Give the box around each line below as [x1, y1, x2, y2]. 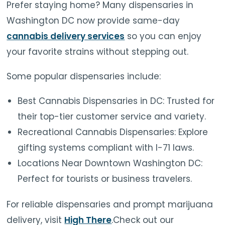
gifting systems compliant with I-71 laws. [18, 141, 194, 154]
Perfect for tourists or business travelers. [18, 172, 192, 185]
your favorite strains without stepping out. [7, 45, 189, 58]
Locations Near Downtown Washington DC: [18, 157, 203, 169]
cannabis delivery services [7, 30, 125, 42]
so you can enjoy [125, 30, 202, 42]
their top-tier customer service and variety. [18, 110, 206, 123]
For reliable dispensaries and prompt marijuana [7, 198, 213, 211]
